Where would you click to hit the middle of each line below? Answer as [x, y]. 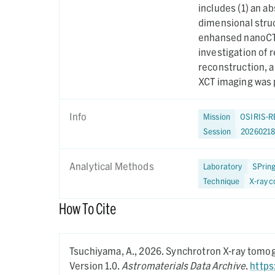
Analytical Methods [112, 166]
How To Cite [87, 208]
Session [217, 131]
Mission [217, 116]
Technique [222, 181]
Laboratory [223, 166]
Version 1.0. [95, 265]
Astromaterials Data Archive [184, 265]
